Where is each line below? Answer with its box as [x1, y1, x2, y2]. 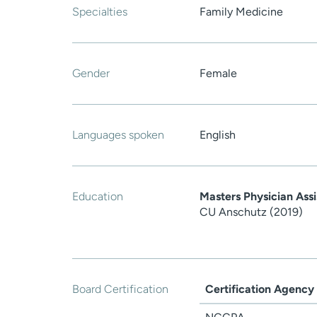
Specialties [72, 5, 127, 19]
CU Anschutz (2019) [200, 205, 303, 219]
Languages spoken [72, 128, 164, 142]
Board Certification [72, 282, 168, 296]
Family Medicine [200, 5, 283, 19]
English [200, 128, 236, 142]
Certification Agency [205, 282, 314, 296]
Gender [72, 67, 110, 81]
